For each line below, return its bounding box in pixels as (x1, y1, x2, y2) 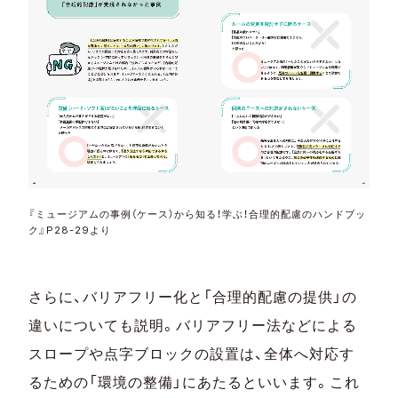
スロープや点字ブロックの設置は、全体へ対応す (28, 345, 355, 363)
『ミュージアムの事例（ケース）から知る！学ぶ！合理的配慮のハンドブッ (28, 208, 366, 221)
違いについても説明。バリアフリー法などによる (28, 316, 358, 335)
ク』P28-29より (28, 224, 112, 237)
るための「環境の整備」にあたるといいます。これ (28, 373, 361, 392)
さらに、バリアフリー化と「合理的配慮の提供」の (28, 288, 358, 306)
